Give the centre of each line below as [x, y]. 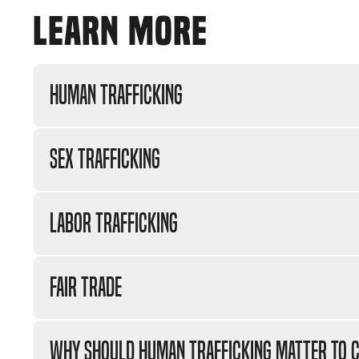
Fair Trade [86, 287]
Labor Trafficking [114, 223]
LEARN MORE [120, 31]
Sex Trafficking [105, 159]
